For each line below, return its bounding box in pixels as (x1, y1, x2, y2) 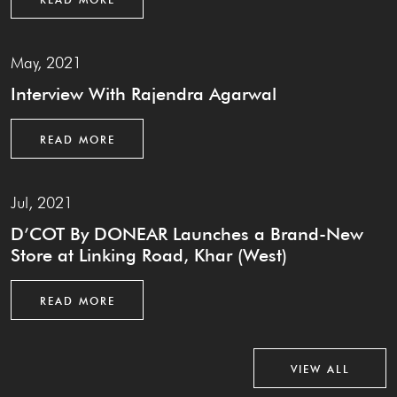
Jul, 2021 (11, 193, 73, 213)
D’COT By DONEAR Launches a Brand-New (11, 223, 363, 245)
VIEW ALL (290, 362, 350, 377)
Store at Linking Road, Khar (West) (11, 245, 287, 267)
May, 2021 (11, 53, 82, 73)
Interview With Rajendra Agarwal (11, 83, 276, 105)
